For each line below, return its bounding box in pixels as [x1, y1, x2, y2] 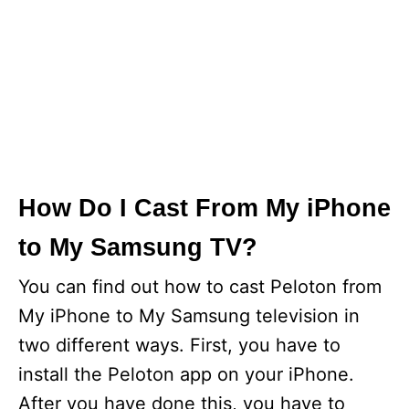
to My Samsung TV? [18, 234, 257, 262]
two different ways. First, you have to [18, 334, 341, 357]
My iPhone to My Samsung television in [18, 305, 360, 328]
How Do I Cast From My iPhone [18, 194, 391, 223]
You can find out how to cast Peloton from [18, 276, 382, 299]
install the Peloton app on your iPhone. [18, 363, 354, 386]
